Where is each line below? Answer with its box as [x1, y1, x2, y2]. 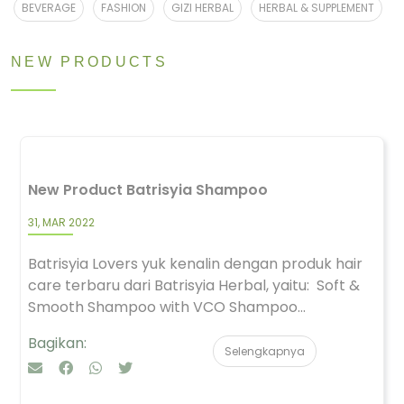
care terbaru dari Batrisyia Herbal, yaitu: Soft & [28, 275, 360, 296]
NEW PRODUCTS [11, 54, 168, 69]
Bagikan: [28, 333, 87, 353]
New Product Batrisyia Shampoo [28, 179, 268, 200]
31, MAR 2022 [28, 215, 95, 230]
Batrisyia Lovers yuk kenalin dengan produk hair [28, 253, 363, 274]
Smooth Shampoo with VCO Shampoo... [28, 297, 306, 317]
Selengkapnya [225, 344, 305, 359]
